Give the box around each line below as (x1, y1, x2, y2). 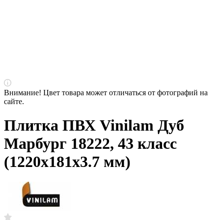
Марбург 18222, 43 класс (4, 135, 177, 153)
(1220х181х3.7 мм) (4, 153, 131, 171)
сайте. (4, 97, 24, 106)
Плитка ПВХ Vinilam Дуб (4, 116, 184, 135)
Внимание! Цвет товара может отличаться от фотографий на (4, 88, 208, 97)
